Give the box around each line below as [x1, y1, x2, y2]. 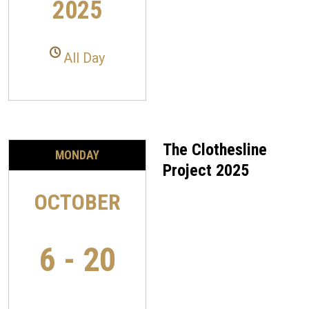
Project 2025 [163, 160, 249, 180]
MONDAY [55, 148, 99, 162]
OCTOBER [34, 188, 121, 215]
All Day [63, 49, 105, 66]
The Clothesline [163, 139, 267, 159]
